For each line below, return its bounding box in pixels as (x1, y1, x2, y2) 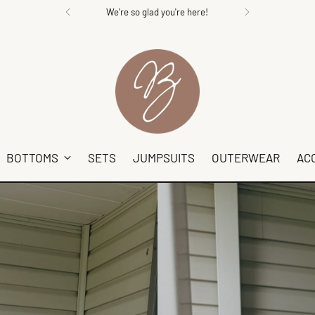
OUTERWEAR (211, 150, 280, 165)
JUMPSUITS (132, 150, 195, 165)
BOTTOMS (6, 150, 58, 165)
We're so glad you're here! (106, 6, 209, 18)
